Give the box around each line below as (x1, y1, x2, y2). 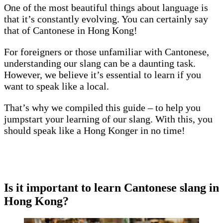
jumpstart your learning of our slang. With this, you (4, 113, 213, 125)
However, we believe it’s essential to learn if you (4, 69, 201, 81)
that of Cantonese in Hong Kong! (4, 25, 140, 36)
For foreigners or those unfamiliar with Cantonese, (4, 46, 209, 58)
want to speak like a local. (4, 81, 111, 92)
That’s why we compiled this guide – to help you (4, 102, 201, 113)
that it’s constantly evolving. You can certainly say (4, 13, 208, 25)
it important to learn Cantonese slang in (16, 181, 219, 195)
